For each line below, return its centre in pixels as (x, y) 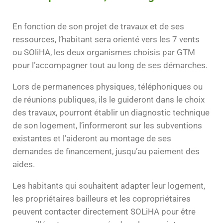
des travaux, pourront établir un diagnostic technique (111, 113)
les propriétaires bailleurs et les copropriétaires (102, 198)
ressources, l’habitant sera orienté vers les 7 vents (106, 40)
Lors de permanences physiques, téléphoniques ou (108, 87)
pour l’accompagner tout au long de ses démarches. (110, 65)
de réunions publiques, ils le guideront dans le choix (109, 100)
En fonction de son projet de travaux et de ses (98, 27)
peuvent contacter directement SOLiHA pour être (104, 211)
